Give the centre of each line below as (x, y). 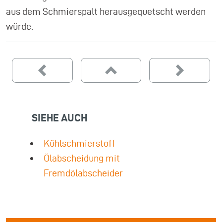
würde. (20, 26)
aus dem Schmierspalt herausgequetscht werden (106, 11)
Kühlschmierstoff (80, 143)
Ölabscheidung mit (82, 158)
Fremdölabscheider (83, 173)
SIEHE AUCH (59, 117)
